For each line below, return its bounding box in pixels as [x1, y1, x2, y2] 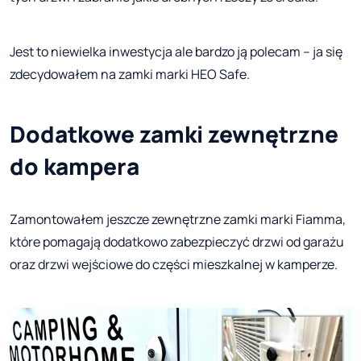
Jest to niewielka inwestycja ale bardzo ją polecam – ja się [10, 43, 342, 61]
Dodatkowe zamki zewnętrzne [10, 118, 338, 150]
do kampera [10, 151, 139, 182]
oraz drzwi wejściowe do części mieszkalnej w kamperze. [10, 255, 338, 274]
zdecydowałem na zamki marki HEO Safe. [10, 65, 250, 84]
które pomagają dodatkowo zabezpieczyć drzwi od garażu [10, 233, 344, 251]
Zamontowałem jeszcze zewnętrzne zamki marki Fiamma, [10, 210, 346, 229]
